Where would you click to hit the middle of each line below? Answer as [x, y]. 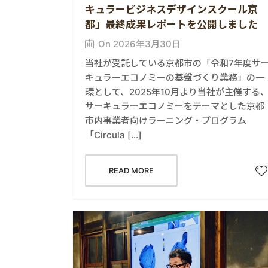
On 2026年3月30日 [139, 44]
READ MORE [131, 171]
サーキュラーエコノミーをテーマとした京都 [175, 106]
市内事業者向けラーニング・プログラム [166, 121]
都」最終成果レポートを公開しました [171, 25]
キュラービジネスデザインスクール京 [171, 10]
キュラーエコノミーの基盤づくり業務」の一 [175, 78]
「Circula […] [113, 135]
